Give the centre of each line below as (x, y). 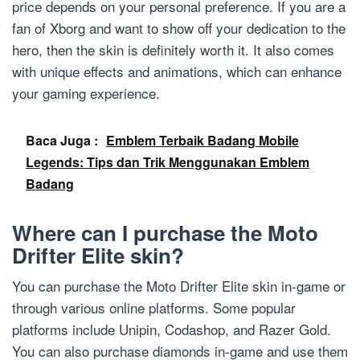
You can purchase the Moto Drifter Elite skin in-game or (179, 286)
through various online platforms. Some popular (154, 307)
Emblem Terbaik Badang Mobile (202, 140)
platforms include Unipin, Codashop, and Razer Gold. (172, 329)
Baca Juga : (62, 140)
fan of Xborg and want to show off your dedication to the (179, 28)
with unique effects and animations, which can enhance (177, 71)
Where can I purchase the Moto (165, 233)
